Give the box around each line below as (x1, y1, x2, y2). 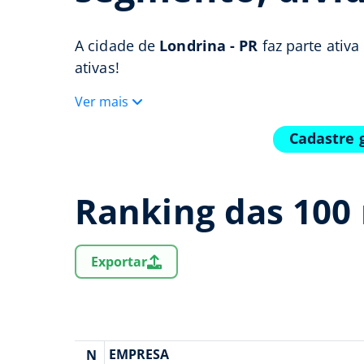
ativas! (75, 58, 119, 77)
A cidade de (75, 36, 160, 55)
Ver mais (75, 93, 128, 110)
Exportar (91, 253, 147, 271)
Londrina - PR (159, 36, 258, 55)
